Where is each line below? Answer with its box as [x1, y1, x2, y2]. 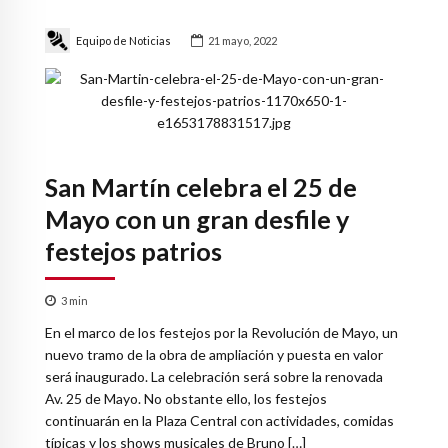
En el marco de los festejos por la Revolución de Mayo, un [45, 323, 398, 341]
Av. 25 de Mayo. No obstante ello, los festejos [45, 389, 327, 407]
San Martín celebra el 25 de [45, 172, 357, 203]
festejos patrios [45, 236, 222, 267]
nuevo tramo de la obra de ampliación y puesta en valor [45, 345, 383, 363]
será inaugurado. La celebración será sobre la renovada [45, 367, 383, 385]
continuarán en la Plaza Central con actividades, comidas [45, 411, 394, 429]
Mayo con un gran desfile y [45, 204, 349, 235]
